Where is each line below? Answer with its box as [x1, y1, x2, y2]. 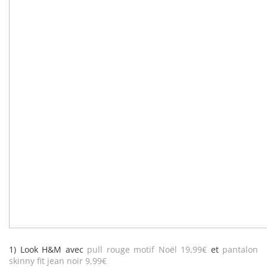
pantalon [222, 244, 258, 255]
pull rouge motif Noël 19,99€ [87, 244, 207, 255]
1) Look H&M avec [9, 244, 87, 255]
